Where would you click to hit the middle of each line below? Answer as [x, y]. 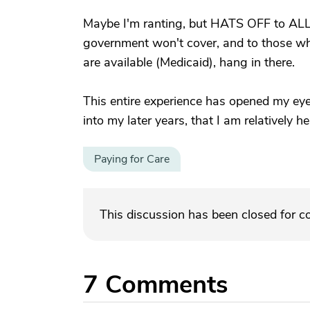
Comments [166, 285]
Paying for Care [132, 159]
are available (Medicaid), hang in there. [189, 62]
